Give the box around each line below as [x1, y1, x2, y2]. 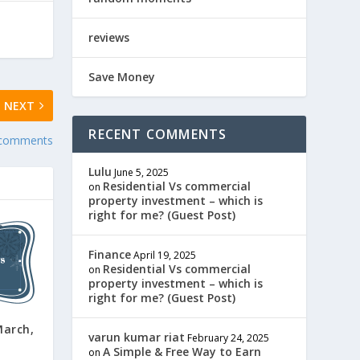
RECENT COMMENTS [88, 125, 227, 144]
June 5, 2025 [114, 166, 170, 180]
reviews [88, 30, 130, 46]
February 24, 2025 [187, 331, 270, 346]
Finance [88, 247, 132, 263]
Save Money [88, 69, 156, 85]
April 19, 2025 [133, 248, 197, 263]
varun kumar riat [88, 329, 186, 346]
